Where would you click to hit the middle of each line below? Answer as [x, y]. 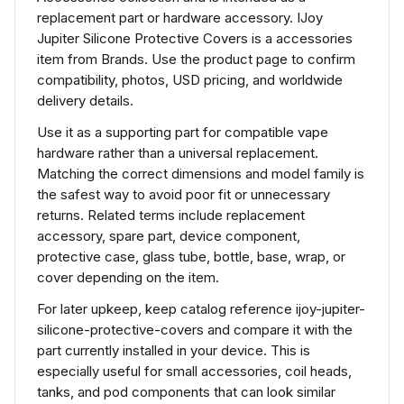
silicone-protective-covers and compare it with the [195, 330]
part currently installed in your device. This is [174, 350]
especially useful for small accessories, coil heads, [194, 371]
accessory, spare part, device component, [169, 236]
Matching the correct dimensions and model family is [201, 174]
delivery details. [85, 101]
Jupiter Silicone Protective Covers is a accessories [195, 38]
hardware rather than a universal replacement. [178, 153]
